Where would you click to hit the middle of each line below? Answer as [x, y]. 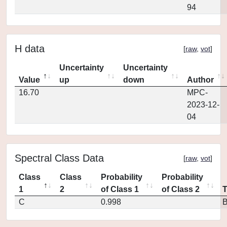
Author [200, 80]
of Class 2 [181, 189]
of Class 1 [120, 189]
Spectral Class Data [59, 158]
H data [30, 49]
